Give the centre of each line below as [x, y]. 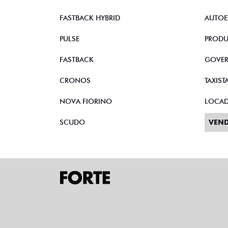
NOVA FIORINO [86, 101]
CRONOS [75, 80]
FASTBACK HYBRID [90, 18]
